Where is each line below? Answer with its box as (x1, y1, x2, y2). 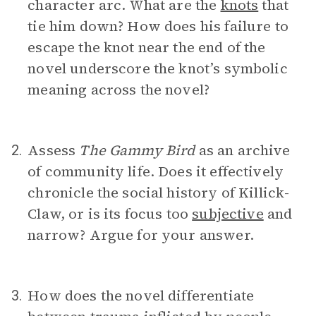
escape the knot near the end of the (28, 37, 266, 57)
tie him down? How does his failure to (28, 16, 288, 36)
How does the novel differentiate (28, 286, 255, 305)
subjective (192, 204, 264, 224)
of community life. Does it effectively (28, 162, 284, 181)
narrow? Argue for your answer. (28, 225, 254, 245)
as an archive (195, 140, 291, 160)
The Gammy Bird (79, 140, 195, 160)
